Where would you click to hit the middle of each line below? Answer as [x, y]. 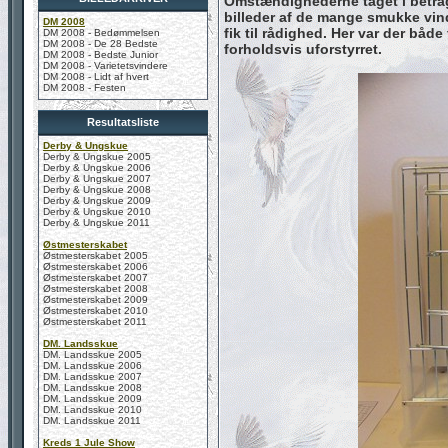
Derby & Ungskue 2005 [97, 156]
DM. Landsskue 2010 [92, 409]
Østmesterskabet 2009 [95, 299]
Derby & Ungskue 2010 [97, 211]
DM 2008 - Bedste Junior [100, 54]
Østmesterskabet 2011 [95, 321]
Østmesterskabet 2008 [95, 288]
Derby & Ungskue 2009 [97, 200]
